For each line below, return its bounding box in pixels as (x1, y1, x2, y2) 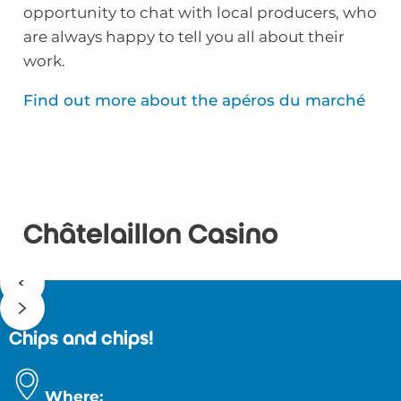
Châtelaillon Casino (22, 219, 278, 250)
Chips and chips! (9, 328, 154, 349)
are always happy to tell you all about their (22, 27, 345, 46)
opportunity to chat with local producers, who (22, 3, 377, 21)
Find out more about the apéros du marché (22, 90, 365, 109)
